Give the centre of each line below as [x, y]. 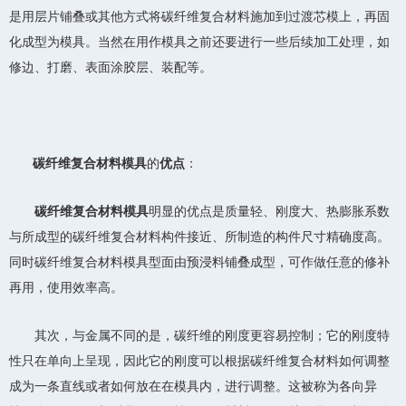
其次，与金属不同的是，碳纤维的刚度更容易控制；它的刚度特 [212, 335]
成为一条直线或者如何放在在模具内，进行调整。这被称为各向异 [193, 386]
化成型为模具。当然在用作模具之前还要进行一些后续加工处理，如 [199, 42]
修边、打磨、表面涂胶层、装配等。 [111, 67]
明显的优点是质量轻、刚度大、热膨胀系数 [269, 211]
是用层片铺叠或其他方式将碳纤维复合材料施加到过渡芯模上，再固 [199, 16]
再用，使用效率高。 [66, 287]
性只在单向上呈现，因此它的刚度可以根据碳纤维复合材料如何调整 [199, 361]
